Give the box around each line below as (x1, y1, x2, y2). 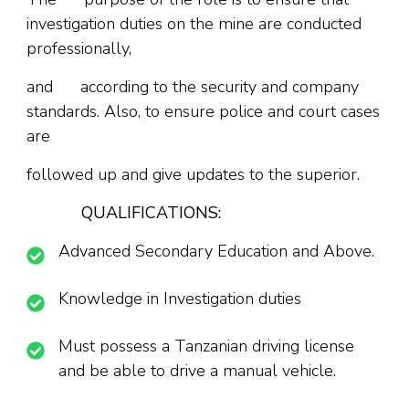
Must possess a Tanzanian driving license (58, 334, 354, 357)
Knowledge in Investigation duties (58, 287, 301, 309)
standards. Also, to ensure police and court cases (26, 100, 380, 122)
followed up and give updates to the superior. (26, 163, 360, 185)
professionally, (26, 37, 131, 59)
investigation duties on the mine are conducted (26, 12, 362, 35)
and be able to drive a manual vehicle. (58, 359, 336, 382)
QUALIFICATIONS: (26, 201, 221, 224)
